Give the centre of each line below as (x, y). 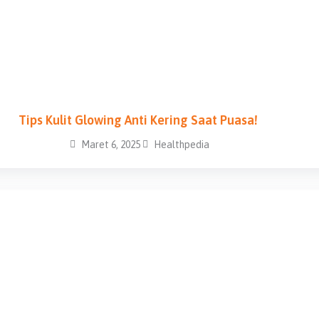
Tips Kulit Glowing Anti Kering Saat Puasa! (138, 120)
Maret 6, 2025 (110, 144)
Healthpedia (181, 144)
